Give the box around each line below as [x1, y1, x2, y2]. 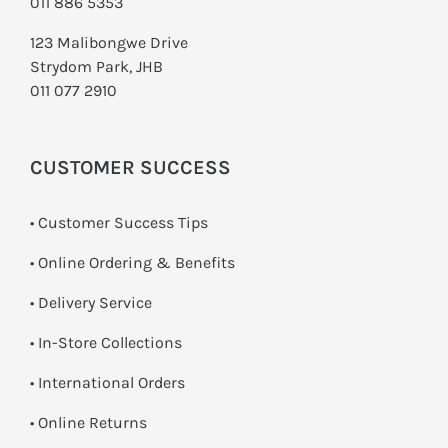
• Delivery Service [30, 293, 152, 313]
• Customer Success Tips [30, 213, 208, 233]
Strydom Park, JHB [30, 57, 163, 77]
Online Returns [38, 413, 147, 433]
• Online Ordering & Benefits [30, 253, 235, 273]
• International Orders [30, 373, 185, 393]
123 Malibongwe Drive [30, 33, 188, 53]
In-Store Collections [38, 333, 182, 353]
